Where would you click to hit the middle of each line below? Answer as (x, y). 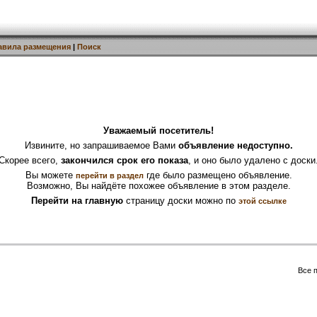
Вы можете (50, 175)
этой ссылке (262, 201)
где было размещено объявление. (218, 175)
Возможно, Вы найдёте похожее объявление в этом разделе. (158, 186)
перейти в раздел (109, 175)
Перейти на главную (77, 201)
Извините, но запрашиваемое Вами (101, 145)
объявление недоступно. (235, 145)
